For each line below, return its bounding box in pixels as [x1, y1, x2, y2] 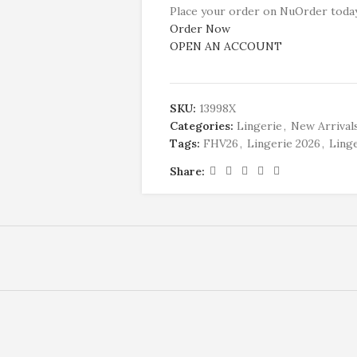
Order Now [169, 22, 230, 36]
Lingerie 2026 [246, 136, 320, 151]
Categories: [169, 119, 233, 133]
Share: [169, 163, 205, 178]
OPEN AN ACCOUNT [169, 39, 282, 53]
